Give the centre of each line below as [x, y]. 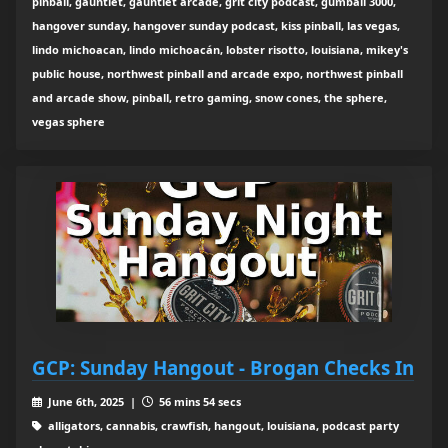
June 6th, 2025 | [93, 402]
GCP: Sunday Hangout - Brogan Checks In [223, 368]
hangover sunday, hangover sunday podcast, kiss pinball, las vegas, [216, 26]
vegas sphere [68, 122]
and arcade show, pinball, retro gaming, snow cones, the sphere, [209, 98]
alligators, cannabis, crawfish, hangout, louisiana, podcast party [221, 426]
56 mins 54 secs [198, 402]
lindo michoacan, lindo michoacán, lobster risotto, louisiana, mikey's [220, 50]
